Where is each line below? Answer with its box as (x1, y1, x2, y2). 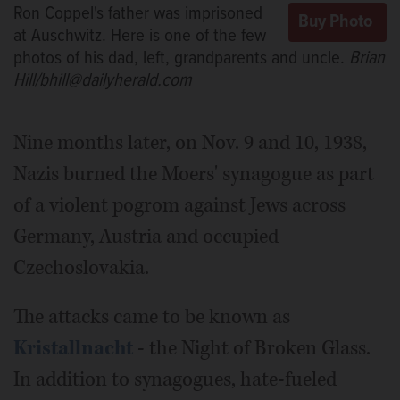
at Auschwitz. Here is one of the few (13, 23, 266, 48)
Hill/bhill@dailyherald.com (13, 68, 192, 93)
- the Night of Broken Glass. (133, 334, 371, 362)
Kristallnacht (13, 334, 133, 362)
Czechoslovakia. (13, 254, 149, 281)
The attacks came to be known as (13, 303, 290, 330)
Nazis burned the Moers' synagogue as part (13, 160, 374, 187)
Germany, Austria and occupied (13, 222, 279, 250)
